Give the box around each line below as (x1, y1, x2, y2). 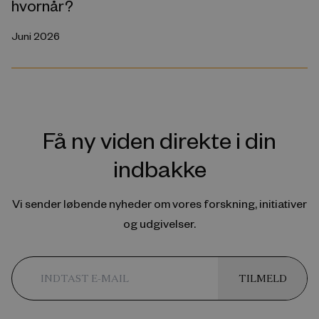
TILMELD (239, 272, 287, 286)
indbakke (113, 152, 206, 184)
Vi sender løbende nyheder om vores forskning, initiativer (12, 196, 307, 211)
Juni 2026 (11, 29, 60, 43)
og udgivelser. (123, 216, 196, 231)
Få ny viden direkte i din (43, 124, 276, 155)
